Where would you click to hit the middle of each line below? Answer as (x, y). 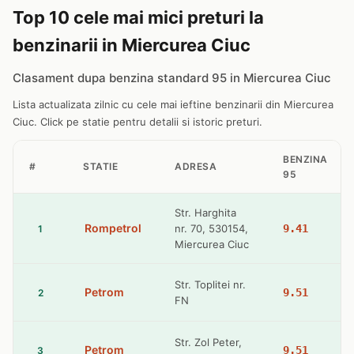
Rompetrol (113, 228)
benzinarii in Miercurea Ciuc (132, 45)
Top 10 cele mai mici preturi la (138, 17)
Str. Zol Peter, (208, 342)
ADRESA (196, 166)
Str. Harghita (205, 213)
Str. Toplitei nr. (210, 284)
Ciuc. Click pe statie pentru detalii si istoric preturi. (137, 122)
